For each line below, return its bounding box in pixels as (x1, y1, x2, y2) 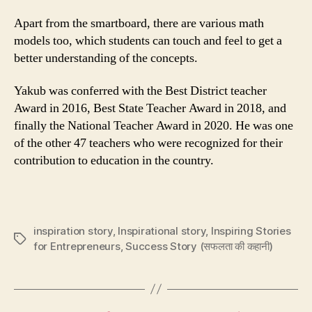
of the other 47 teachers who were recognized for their (14, 135, 283, 151)
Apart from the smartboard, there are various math (14, 15, 264, 31)
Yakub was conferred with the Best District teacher (14, 83, 267, 99)
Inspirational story (118, 224, 206, 237)
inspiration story (33, 224, 113, 237)
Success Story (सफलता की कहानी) (125, 239, 273, 253)
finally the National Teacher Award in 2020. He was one (14, 118, 293, 134)
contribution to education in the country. (14, 153, 214, 169)
